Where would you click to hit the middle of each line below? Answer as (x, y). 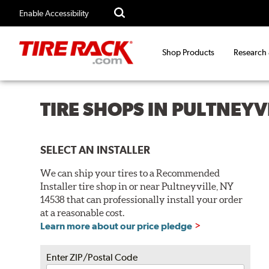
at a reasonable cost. (83, 212)
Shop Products (188, 53)
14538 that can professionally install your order (142, 199)
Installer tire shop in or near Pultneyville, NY (137, 186)
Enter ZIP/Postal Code (92, 257)
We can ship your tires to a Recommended (130, 173)
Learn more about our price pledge (116, 226)
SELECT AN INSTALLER (95, 150)
